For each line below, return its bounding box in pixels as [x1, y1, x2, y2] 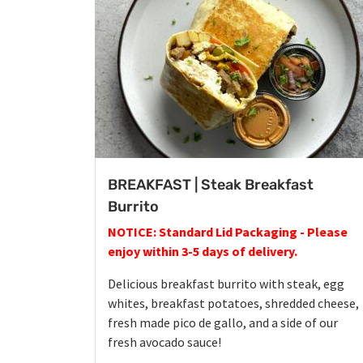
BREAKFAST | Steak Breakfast [108, 176, 314, 194]
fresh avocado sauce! [108, 334, 221, 351]
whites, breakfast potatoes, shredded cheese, [108, 295, 359, 312]
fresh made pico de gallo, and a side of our [108, 314, 338, 331]
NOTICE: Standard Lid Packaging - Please [108, 224, 348, 241]
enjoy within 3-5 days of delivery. [108, 243, 297, 260]
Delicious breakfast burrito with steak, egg [108, 275, 344, 293]
